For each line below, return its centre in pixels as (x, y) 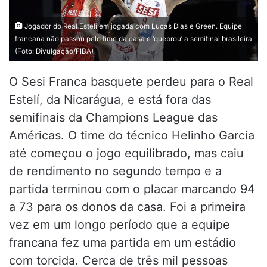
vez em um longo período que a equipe (119, 224)
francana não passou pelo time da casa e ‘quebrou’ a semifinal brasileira (133, 38)
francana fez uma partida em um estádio (122, 242)
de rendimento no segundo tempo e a (115, 171)
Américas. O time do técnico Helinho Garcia (132, 135)
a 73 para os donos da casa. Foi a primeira (127, 207)
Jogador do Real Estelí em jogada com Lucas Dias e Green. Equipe (132, 26)
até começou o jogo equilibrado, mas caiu (126, 153)
